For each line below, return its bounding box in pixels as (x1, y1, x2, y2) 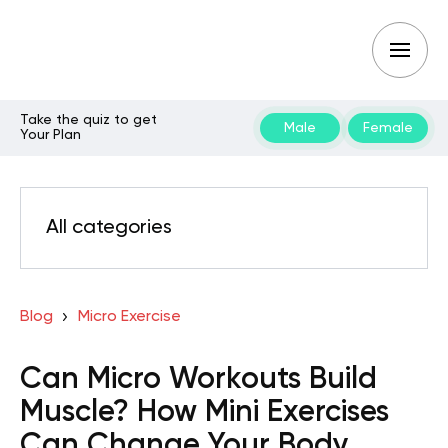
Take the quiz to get (20, 113, 157, 127)
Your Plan (20, 128, 81, 142)
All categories (46, 218, 172, 238)
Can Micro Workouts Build (20, 365, 377, 395)
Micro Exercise (77, 309, 181, 325)
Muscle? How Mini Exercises (20, 398, 389, 428)
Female (363, 120, 413, 135)
